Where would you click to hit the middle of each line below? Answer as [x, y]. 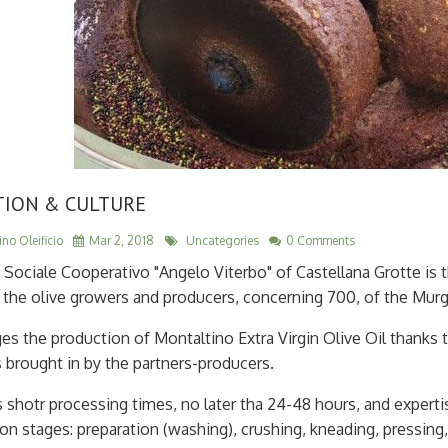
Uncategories [222, 240]
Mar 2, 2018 [121, 240]
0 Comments [320, 240]
